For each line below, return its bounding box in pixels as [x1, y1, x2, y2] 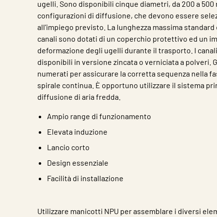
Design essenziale [47, 158, 108, 167]
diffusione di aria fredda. [37, 92, 121, 101]
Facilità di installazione [47, 173, 124, 183]
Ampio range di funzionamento [47, 111, 151, 121]
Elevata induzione [47, 127, 108, 136]
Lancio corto [47, 142, 90, 152]
